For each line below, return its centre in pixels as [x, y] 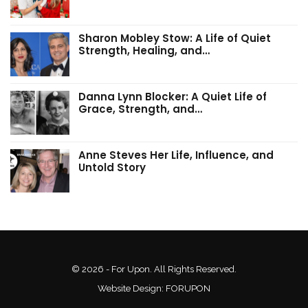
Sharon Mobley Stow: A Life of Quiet [175, 38]
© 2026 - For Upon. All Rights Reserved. [154, 269]
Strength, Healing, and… [144, 51]
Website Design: [132, 289]
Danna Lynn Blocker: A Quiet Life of [173, 97]
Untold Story [112, 167]
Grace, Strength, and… [140, 109]
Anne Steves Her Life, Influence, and [176, 155]
